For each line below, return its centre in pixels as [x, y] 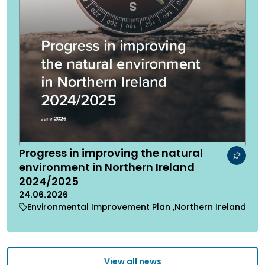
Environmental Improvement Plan [100, 207]
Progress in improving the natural [111, 153]
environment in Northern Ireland [107, 167]
